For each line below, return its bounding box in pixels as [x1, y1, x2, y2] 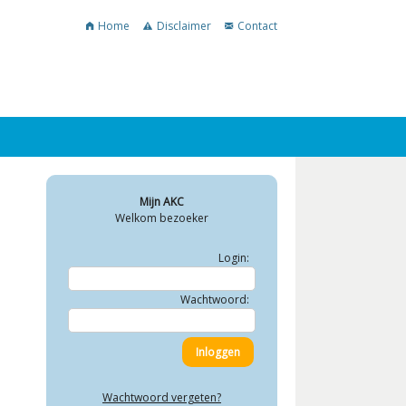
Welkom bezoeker [115, 210, 208, 226]
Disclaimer [157, 18, 211, 34]
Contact [237, 18, 277, 34]
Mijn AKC [140, 194, 184, 209]
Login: [218, 249, 249, 266]
